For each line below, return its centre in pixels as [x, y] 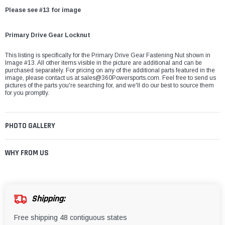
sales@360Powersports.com [120, 78]
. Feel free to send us [188, 78]
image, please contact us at [43, 78]
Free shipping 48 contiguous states [71, 218]
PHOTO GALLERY [30, 126]
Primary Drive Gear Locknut [49, 35]
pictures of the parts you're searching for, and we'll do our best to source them [109, 86]
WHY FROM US [27, 153]
